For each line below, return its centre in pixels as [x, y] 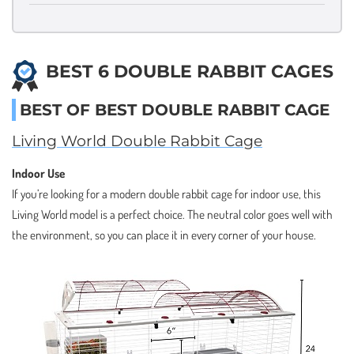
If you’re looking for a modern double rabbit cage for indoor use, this [166, 194]
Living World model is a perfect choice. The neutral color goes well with [172, 214]
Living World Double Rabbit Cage [137, 141]
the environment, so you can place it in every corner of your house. [164, 235]
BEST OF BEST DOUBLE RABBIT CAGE [175, 109]
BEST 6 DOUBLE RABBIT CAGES [190, 71]
